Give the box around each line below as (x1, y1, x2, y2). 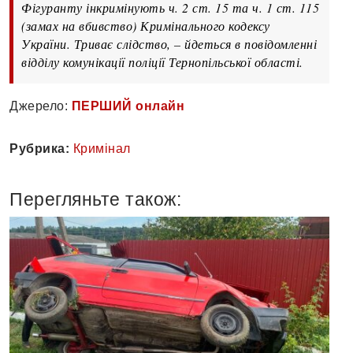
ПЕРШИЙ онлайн (71, 99, 184, 113)
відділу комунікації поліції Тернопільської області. (21, 54, 303, 71)
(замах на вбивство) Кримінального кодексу (21, 17, 270, 35)
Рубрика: (9, 142, 69, 156)
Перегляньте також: (9, 189, 181, 210)
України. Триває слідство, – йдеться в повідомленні (21, 35, 317, 53)
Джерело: (9, 99, 72, 113)
